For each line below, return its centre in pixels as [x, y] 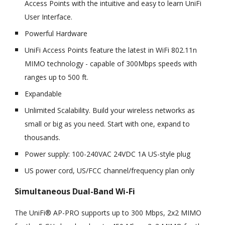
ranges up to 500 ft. [57, 77]
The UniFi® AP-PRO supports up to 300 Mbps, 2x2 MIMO [108, 213]
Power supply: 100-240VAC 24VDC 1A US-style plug [108, 154]
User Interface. [49, 17]
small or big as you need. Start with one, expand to [107, 124]
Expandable [43, 94]
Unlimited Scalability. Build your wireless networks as [110, 110]
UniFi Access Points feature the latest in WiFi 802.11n [111, 50]
